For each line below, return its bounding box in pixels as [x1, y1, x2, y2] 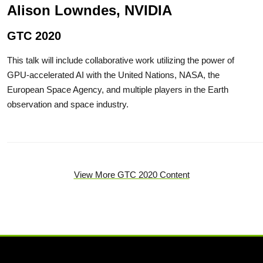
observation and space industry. [7, 99, 129, 110]
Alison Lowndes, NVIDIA [7, 2, 172, 19]
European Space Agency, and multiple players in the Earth [7, 85, 228, 95]
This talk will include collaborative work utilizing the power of [7, 55, 234, 66]
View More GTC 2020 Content [73, 170, 190, 180]
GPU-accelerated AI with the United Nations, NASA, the [7, 70, 220, 80]
